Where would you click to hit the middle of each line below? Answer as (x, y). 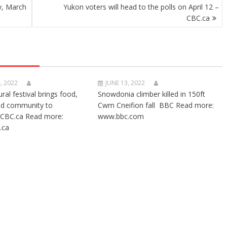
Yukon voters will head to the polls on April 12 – (141, 7)
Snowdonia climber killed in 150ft (152, 94)
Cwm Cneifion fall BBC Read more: (156, 105)
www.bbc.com (121, 116)
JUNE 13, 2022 (125, 83)
